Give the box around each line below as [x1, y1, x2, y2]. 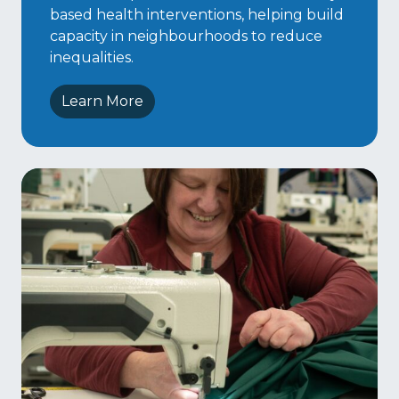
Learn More [61, 93, 143, 110]
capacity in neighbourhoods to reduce [50, 28, 322, 45]
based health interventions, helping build [50, 6, 344, 24]
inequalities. [50, 49, 134, 67]
